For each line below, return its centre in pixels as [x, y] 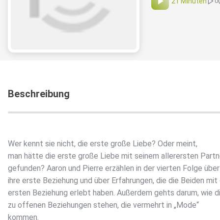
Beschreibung [39, 94]
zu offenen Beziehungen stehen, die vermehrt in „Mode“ [103, 205]
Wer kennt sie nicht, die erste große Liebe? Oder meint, [103, 144]
